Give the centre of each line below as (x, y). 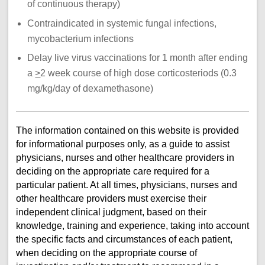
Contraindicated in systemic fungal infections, (122, 23)
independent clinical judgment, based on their (111, 212)
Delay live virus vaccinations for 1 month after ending (138, 58)
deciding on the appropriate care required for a (112, 171)
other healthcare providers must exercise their (111, 198)
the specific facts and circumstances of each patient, (124, 239)
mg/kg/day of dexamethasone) (91, 89)
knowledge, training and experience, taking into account (132, 225)
